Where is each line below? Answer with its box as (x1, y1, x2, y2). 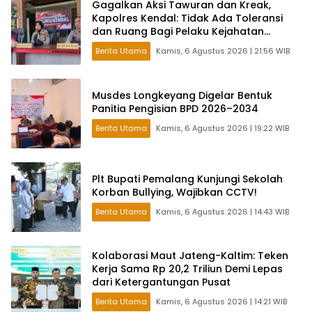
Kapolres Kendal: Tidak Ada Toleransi (92, 11, 283, 26)
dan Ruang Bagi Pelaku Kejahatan (92, 24, 264, 39)
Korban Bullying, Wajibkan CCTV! (92, 185, 257, 199)
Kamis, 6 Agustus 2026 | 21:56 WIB (156, 45, 290, 57)
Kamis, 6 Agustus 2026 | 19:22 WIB (156, 122, 289, 134)
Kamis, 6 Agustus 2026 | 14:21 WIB (156, 296, 287, 308)
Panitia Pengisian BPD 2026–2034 (92, 101, 258, 116)
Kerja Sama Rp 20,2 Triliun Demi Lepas (92, 262, 283, 276)
